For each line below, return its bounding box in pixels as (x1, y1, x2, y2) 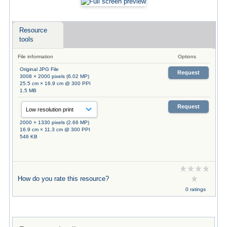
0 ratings (185, 186, 206, 192)
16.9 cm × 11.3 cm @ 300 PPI (19, 126, 90, 132)
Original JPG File (19, 66, 59, 72)
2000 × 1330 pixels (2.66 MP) (19, 119, 89, 125)
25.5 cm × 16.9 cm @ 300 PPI (19, 80, 91, 86)
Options (177, 53, 196, 59)
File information (17, 53, 53, 59)
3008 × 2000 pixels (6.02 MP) (19, 73, 89, 79)
